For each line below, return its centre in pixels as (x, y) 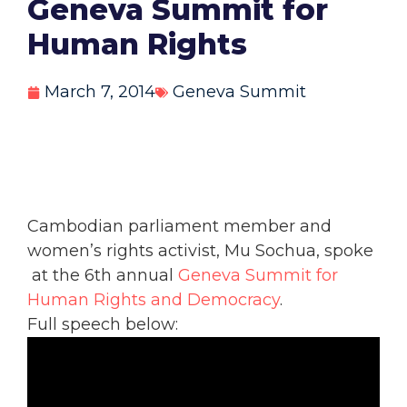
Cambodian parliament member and (179, 227)
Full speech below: (103, 325)
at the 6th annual (103, 276)
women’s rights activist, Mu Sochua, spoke (200, 251)
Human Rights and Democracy (154, 300)
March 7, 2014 (100, 92)
